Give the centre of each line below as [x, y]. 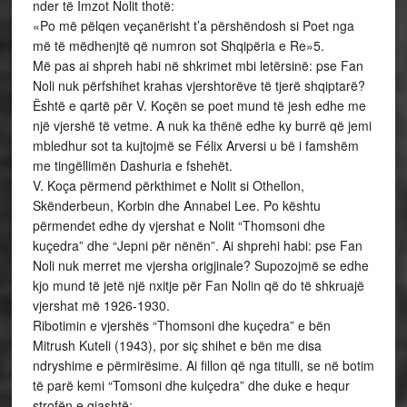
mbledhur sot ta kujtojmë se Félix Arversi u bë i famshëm [195, 145]
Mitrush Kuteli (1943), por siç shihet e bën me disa [177, 345]
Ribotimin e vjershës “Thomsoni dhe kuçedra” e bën [181, 325]
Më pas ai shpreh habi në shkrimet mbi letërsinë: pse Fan [198, 65]
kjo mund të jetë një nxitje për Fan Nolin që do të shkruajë [198, 285]
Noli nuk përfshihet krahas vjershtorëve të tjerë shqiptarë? [199, 85]
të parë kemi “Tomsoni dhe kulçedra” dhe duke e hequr [191, 385]
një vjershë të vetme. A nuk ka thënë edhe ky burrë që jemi [202, 125]
